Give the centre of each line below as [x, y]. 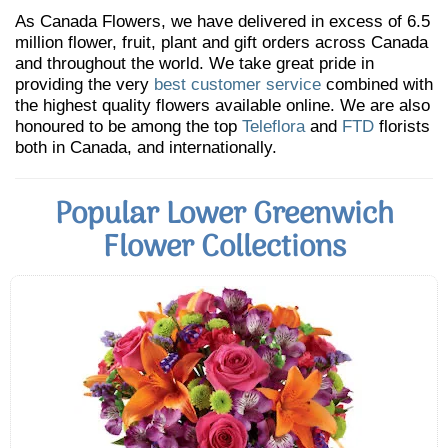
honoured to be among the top [128, 126]
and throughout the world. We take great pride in [194, 63]
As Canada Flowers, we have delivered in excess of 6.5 [222, 21]
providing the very [84, 84]
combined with [377, 84]
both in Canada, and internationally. [146, 147]
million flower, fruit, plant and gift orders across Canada [221, 42]
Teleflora [273, 126]
